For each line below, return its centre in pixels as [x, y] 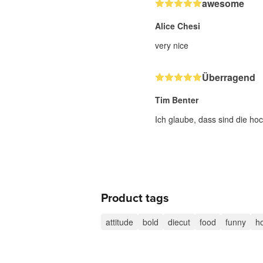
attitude [119, 222]
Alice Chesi [178, 26]
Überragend [229, 77]
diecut [179, 222]
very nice [172, 45]
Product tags [135, 199]
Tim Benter [177, 100]
